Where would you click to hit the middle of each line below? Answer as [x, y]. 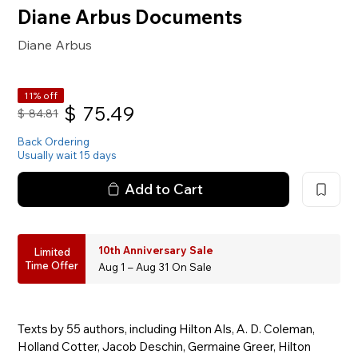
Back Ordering [54, 141]
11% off [41, 95]
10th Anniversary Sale [156, 250]
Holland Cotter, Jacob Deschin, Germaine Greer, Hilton [165, 346]
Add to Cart [164, 189]
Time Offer [52, 265]
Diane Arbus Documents [130, 16]
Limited [52, 251]
